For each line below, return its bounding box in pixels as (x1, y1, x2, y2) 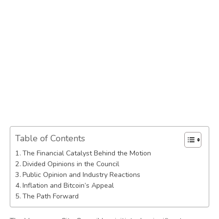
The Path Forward (22, 192, 79, 201)
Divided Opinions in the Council (22, 159, 119, 169)
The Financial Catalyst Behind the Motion (22, 149, 151, 158)
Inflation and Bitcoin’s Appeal (22, 181, 114, 191)
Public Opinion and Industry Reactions (22, 170, 140, 180)
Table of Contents (15, 132, 85, 145)
